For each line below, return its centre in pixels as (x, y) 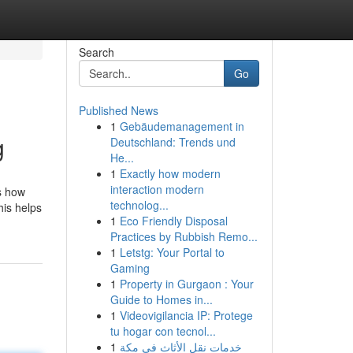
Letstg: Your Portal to (172, 252)
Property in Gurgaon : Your (186, 284)
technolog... (139, 205)
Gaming (130, 268)
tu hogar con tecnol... (163, 331)
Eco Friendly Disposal (173, 221)
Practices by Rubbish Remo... (184, 236)
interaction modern (157, 189)
